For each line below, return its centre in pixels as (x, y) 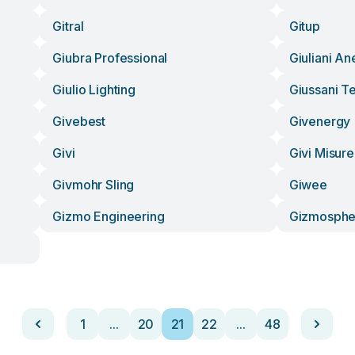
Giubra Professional (110, 58)
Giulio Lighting (94, 90)
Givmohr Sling (94, 185)
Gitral (68, 26)
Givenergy (320, 121)
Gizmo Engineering (109, 216)
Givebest (79, 121)
